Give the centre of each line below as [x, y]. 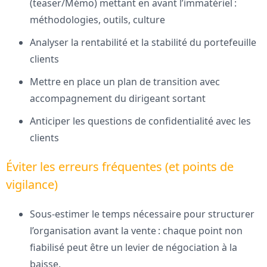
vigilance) [32, 185]
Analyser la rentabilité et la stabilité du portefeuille [143, 43]
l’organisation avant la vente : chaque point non [136, 231]
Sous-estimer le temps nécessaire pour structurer [142, 214]
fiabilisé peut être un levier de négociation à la [133, 248]
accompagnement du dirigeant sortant [118, 99]
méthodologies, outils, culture [97, 20]
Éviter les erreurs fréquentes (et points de [120, 167]
